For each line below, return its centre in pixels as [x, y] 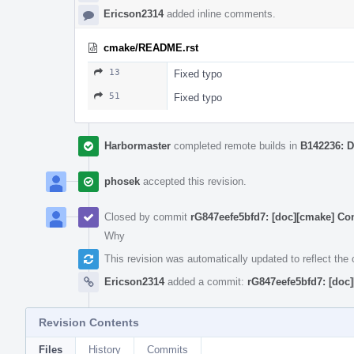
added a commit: [206, 281]
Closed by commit [147, 217]
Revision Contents [89, 322]
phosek [122, 181]
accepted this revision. [193, 181]
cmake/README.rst [151, 47]
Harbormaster [137, 145]
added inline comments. [220, 13]
